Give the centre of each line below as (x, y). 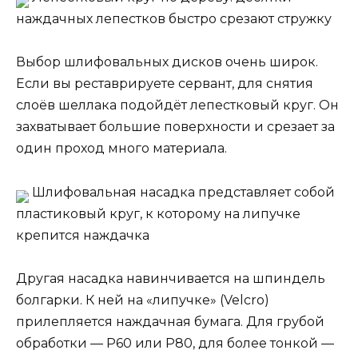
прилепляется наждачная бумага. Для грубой (170, 321)
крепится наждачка (83, 235)
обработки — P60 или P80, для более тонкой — (175, 343)
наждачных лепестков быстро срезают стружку (174, 19)
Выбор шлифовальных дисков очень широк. (167, 62)
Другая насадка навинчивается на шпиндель (171, 278)
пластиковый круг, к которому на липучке (158, 213)
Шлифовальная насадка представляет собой (182, 192)
